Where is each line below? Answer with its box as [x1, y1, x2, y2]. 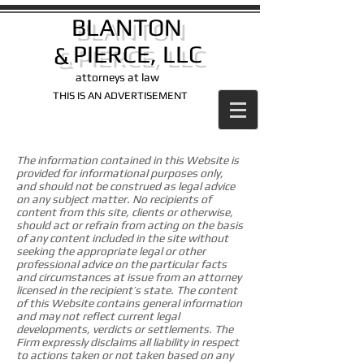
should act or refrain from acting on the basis [16, 219, 243, 232]
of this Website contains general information [16, 297, 242, 310]
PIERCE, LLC [73, 40, 202, 68]
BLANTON [71, 13, 205, 41]
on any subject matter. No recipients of [16, 193, 211, 206]
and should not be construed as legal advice [16, 180, 235, 193]
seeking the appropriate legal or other [16, 245, 206, 258]
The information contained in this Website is [16, 154, 239, 167]
